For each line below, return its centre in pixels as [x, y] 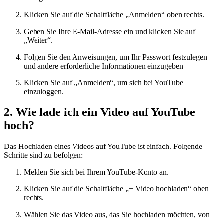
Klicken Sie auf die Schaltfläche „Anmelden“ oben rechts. [114, 14]
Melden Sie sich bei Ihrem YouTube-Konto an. [96, 172]
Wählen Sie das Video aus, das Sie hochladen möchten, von [117, 215]
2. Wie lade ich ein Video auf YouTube [100, 112]
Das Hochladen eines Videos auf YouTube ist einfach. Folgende [103, 147]
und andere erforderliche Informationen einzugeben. [104, 66]
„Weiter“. [38, 40]
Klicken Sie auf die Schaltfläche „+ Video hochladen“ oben [116, 189]
